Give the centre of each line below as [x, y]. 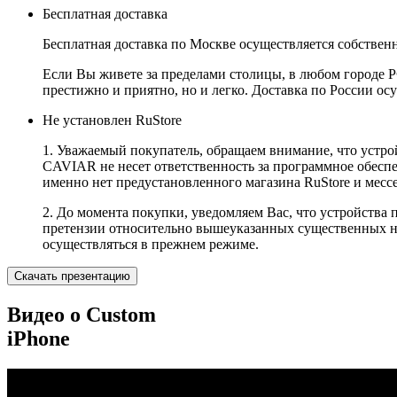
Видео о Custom [82, 315]
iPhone [39, 339]
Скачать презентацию [72, 276]
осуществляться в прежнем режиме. [151, 245]
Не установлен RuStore [112, 121]
